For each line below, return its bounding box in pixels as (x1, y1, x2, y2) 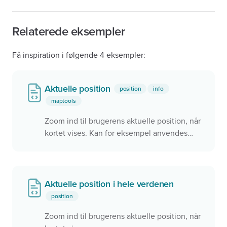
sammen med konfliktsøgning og (45, 140, 160, 150)
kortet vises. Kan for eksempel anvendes (45, 128, 187, 138)
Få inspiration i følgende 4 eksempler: (12, 50, 145, 60)
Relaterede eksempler (12, 24, 125, 39)
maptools (51, 97, 76, 104)
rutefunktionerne (45, 153, 104, 163)
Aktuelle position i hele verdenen (45, 178, 174, 190)
